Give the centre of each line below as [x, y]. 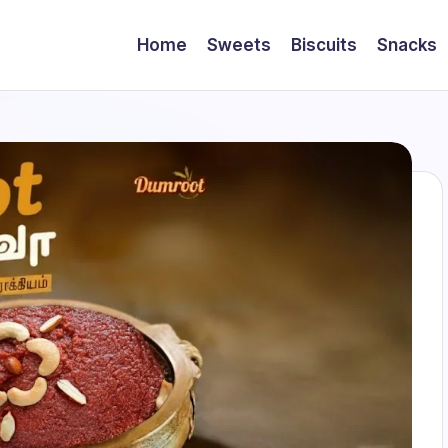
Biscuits [324, 44]
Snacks [407, 44]
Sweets [239, 44]
